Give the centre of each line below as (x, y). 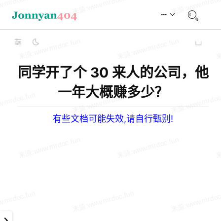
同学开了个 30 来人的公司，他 (113, 73)
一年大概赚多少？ (113, 92)
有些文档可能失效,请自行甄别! (113, 119)
